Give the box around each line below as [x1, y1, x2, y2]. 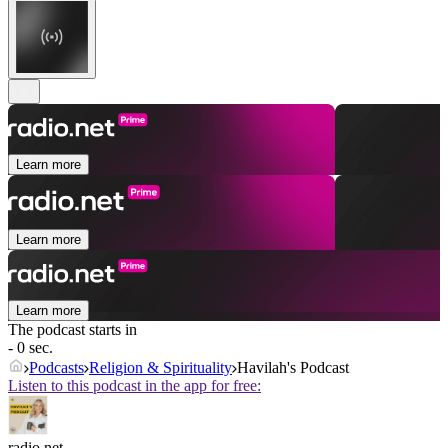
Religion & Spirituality [89, 359, 232, 377]
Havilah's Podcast [237, 359, 349, 377]
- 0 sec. [8, 339, 53, 357]
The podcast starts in [8, 321, 137, 339]
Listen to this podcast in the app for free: [8, 377, 261, 395]
